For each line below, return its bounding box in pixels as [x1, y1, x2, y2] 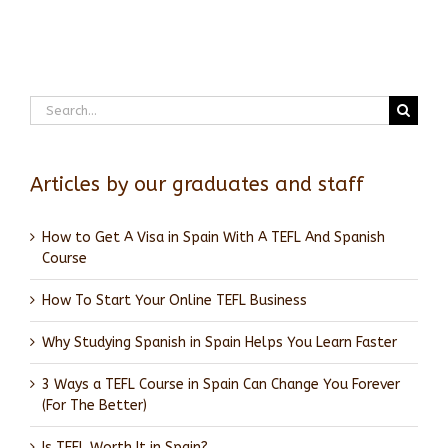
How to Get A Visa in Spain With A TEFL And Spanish [42, 229, 385, 247]
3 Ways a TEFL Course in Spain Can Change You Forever [42, 376, 400, 394]
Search [29, 97, 73, 115]
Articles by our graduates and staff [30, 173, 364, 197]
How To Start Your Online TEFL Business [42, 292, 307, 310]
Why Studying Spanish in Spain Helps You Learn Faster [42, 334, 397, 352]
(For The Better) [42, 397, 147, 415]
